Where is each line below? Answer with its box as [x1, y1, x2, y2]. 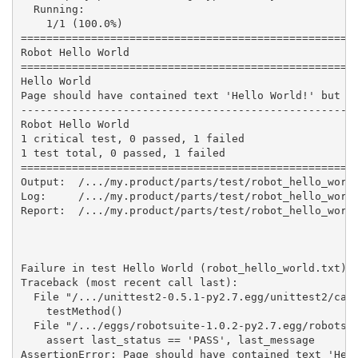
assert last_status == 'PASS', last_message [20, 333, 315, 346]
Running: [20, 2, 85, 15]
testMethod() [20, 304, 123, 317]
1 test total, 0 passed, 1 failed [20, 146, 225, 159]
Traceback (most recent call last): [20, 276, 238, 288]
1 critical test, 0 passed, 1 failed [20, 132, 245, 145]
